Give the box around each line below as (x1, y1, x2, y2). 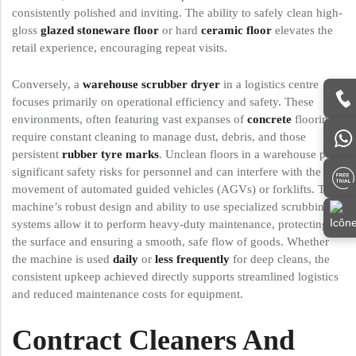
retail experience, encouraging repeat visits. (12, 41, 227, 55)
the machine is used (12, 253, 113, 266)
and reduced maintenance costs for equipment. (12, 288, 243, 301)
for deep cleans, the (230, 253, 330, 266)
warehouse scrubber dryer (83, 78, 220, 91)
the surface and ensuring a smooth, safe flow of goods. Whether (12, 235, 329, 249)
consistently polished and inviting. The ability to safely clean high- (12, 6, 342, 20)
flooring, (292, 113, 338, 126)
